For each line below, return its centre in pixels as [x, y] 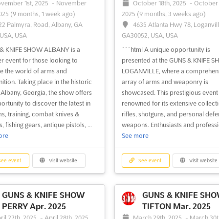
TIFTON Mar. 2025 [176, 207]
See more [135, 136]
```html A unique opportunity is [166, 50]
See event [149, 161]
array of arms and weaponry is [165, 82]
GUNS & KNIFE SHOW [43, 195]
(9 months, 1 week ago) [43, 14]
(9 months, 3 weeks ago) [171, 14]
